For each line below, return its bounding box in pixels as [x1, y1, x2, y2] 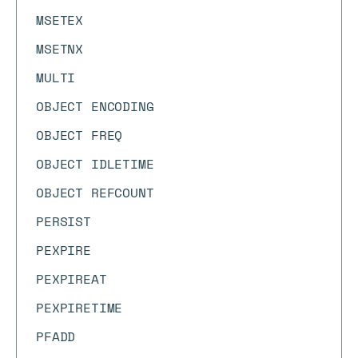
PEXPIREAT [36, 269, 107, 288]
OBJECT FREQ [36, 125, 123, 145]
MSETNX [36, 39, 84, 58]
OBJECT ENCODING [36, 97, 154, 116]
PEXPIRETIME [36, 298, 123, 317]
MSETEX [36, 10, 84, 30]
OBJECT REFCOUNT [36, 183, 154, 202]
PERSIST [36, 212, 91, 231]
